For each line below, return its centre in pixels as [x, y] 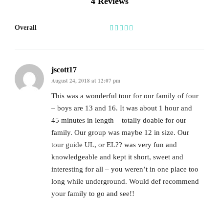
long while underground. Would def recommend [125, 182]
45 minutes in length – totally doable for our [119, 120]
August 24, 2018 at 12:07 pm [86, 80]
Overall [26, 27]
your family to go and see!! [93, 194]
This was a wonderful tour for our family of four [125, 96]
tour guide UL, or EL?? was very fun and [114, 145]
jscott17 [64, 69]
